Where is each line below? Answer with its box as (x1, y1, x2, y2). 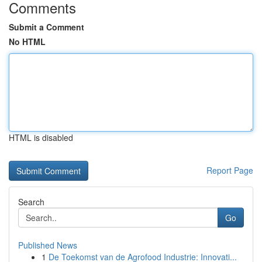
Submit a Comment (9, 21, 84, 33)
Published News (18, 239, 77, 251)
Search (18, 196, 44, 208)
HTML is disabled (9, 132, 73, 143)
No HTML (9, 36, 46, 47)
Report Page (206, 164, 253, 176)
